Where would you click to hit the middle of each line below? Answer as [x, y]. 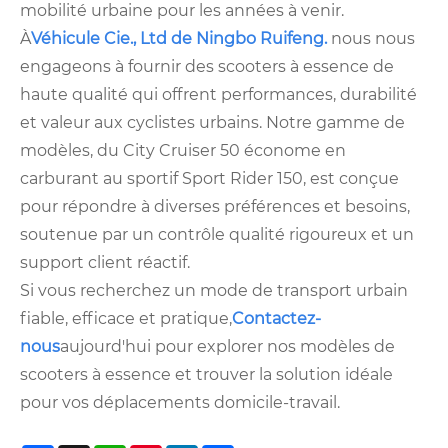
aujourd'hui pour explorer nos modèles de [227, 347]
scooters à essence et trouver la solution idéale [206, 375]
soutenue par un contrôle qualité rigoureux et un [217, 235]
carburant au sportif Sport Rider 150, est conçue [209, 179]
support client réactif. [105, 263]
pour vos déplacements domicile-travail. [180, 403]
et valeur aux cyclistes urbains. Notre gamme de [212, 123]
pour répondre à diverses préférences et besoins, [215, 207]
